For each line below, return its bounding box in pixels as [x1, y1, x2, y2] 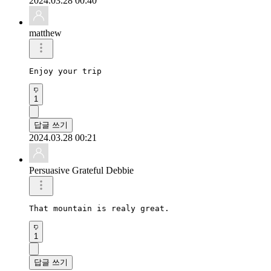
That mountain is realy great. [29, 203, 169, 213]
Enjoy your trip [29, 66, 106, 76]
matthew [29, 27, 62, 38]
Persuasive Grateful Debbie [29, 165, 134, 175]
